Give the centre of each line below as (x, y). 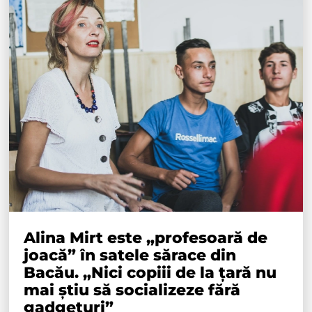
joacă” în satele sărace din (130, 255)
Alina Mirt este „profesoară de (146, 238)
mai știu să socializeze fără (132, 290)
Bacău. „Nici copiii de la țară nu (150, 273)
